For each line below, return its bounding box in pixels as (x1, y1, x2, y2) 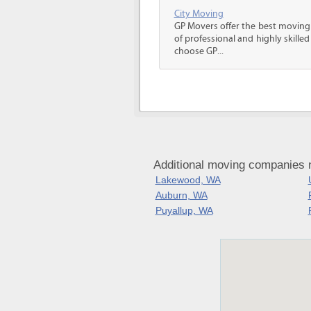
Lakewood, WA (155, 174, 221, 185)
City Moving (174, 8, 224, 19)
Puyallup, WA (155, 205, 213, 216)
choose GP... (174, 46, 224, 57)
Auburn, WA (155, 190, 208, 201)
